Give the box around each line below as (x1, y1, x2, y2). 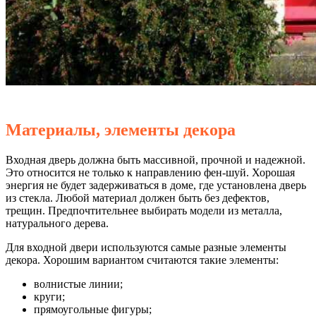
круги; (34, 291, 65, 303)
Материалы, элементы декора (6, 121, 236, 140)
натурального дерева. (6, 217, 109, 230)
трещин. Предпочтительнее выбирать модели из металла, (6, 205, 282, 217)
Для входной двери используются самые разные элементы (6, 241, 286, 254)
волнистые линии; (34, 278, 123, 291)
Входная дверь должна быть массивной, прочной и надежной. (6, 154, 305, 166)
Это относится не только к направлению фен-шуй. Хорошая (6, 166, 295, 179)
